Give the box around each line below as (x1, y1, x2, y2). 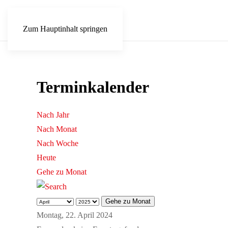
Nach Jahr (37, 110, 69, 119)
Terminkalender (37, 78, 149, 96)
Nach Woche (37, 139, 78, 148)
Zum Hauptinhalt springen (23, 24, 107, 33)
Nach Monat (37, 125, 77, 133)
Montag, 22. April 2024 (37, 211, 112, 220)
